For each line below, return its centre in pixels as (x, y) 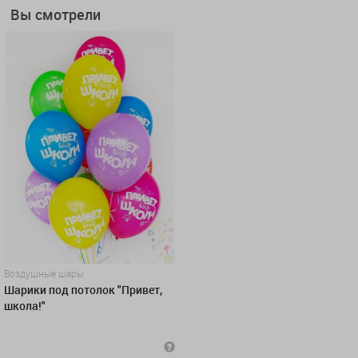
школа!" (25, 305)
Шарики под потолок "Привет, (83, 289)
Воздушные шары (44, 273)
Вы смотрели (56, 15)
